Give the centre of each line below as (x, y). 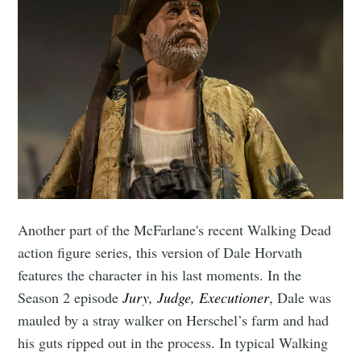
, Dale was (301, 297)
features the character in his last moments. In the (160, 274)
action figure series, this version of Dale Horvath (160, 252)
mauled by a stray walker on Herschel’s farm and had (174, 320)
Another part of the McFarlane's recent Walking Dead (175, 229)
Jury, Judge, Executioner (196, 297)
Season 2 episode (71, 297)
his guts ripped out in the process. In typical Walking (173, 342)
